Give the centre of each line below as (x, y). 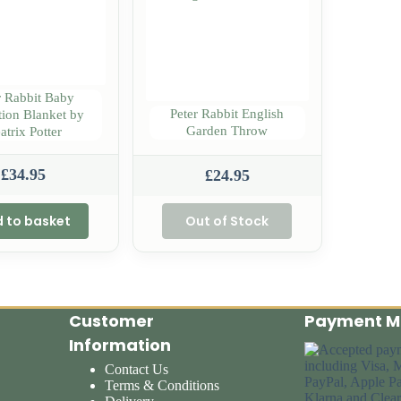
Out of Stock (227, 221)
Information (120, 345)
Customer (112, 321)
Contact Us (137, 369)
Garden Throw (227, 130)
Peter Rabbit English (227, 113)
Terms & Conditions (162, 385)
